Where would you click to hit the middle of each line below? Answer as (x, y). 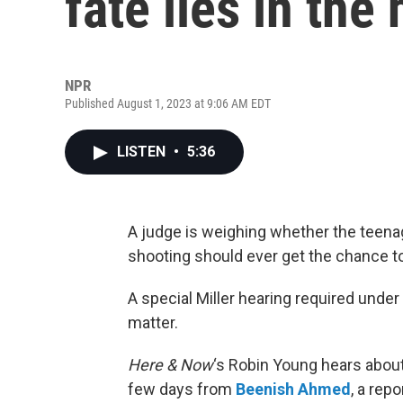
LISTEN (143, 152)
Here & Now (170, 365)
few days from (182, 389)
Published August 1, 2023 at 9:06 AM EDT (168, 103)
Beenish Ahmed (293, 389)
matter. (153, 322)
